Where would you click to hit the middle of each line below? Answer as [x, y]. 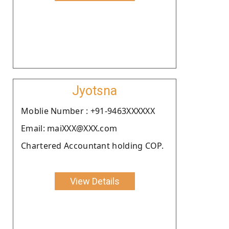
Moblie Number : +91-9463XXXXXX [88, 111]
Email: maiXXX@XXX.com [69, 128]
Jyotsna [95, 90]
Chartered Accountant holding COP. [92, 145]
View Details [95, 181]
